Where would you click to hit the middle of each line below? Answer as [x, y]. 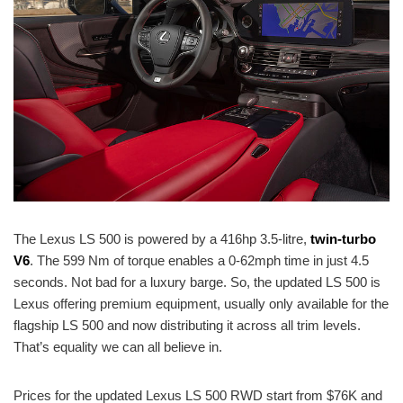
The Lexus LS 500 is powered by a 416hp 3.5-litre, [162, 239]
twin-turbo [343, 239]
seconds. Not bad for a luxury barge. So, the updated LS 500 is [197, 282]
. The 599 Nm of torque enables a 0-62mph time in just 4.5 [199, 261]
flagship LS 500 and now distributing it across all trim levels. [187, 326]
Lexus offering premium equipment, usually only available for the [201, 304]
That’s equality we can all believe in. [118, 347]
